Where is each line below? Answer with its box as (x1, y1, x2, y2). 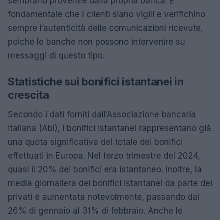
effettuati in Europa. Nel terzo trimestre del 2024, (8, 150, 200, 161)
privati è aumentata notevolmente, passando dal (8, 192, 199, 202)
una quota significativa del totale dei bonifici (8, 137, 183, 147)
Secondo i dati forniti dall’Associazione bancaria (8, 109, 196, 119)
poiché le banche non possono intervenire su (8, 36, 185, 47)
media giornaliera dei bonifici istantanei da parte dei (8, 178, 212, 188)
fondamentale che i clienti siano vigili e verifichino (8, 9, 205, 19)
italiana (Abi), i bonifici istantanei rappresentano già (8, 123, 211, 133)
